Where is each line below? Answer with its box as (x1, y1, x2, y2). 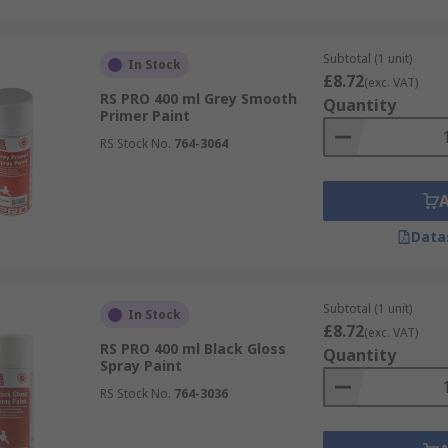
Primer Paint (99, 106, 190, 125)
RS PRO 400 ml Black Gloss (99, 339, 286, 358)
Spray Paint (99, 356, 182, 375)
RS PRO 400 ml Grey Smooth (99, 89, 297, 108)
